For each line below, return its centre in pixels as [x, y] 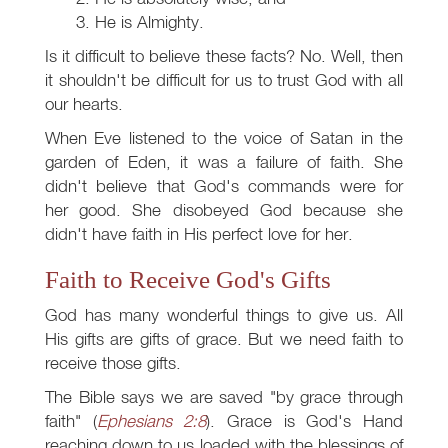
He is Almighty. [149, 22]
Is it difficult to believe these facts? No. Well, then [224, 56]
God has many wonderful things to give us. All [224, 315]
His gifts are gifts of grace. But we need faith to [224, 339]
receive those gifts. [113, 363]
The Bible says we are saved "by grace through [224, 397]
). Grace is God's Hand [305, 421]
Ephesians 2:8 [151, 421]
